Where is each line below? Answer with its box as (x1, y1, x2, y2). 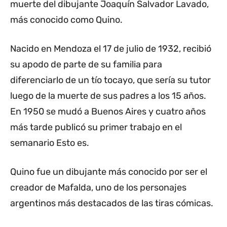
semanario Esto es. (10, 137, 89, 149)
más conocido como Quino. (10, 14, 123, 26)
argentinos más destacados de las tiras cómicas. (10, 198, 213, 209)
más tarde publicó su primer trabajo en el (10, 122, 182, 133)
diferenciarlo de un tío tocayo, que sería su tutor (10, 74, 211, 86)
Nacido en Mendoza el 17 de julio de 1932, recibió (10, 43, 211, 55)
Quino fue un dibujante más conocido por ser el (10, 166, 207, 178)
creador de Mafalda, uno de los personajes (10, 182, 186, 194)
